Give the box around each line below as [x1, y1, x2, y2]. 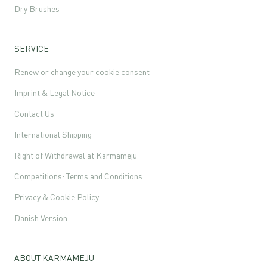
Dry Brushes [14, 4, 60, 14]
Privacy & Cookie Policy [14, 192, 99, 203]
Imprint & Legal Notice [14, 88, 95, 98]
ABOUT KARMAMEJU [14, 253, 94, 263]
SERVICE [14, 44, 49, 54]
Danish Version [14, 213, 67, 223]
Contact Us [14, 108, 54, 119]
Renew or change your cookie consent [14, 67, 150, 77]
